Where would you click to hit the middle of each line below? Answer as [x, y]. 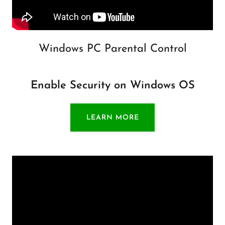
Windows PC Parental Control [113, 49]
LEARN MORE [113, 118]
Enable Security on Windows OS [113, 86]
